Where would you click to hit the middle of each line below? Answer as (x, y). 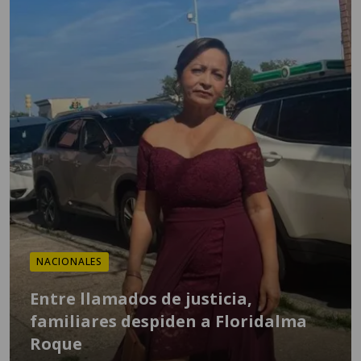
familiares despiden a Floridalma (168, 321)
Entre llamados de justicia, (141, 299)
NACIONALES (69, 261)
